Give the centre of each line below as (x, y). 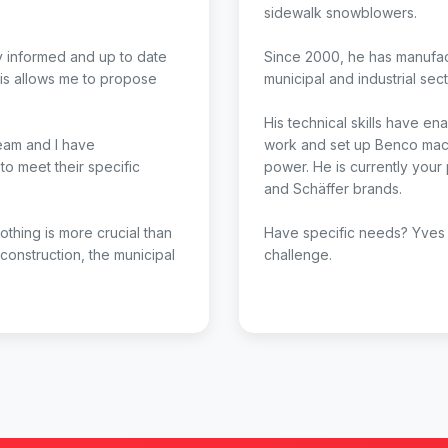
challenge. (298, 254)
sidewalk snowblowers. (340, 12)
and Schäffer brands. (333, 188)
